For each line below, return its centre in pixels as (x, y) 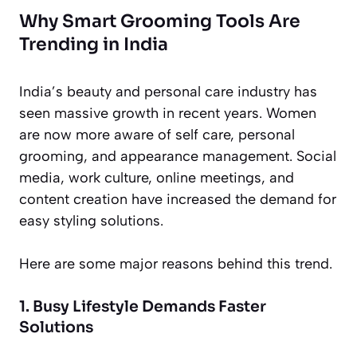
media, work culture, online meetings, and (157, 178)
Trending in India (94, 45)
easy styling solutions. (91, 221)
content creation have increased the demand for (178, 200)
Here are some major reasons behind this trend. (176, 264)
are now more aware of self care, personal (157, 135)
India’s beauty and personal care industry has (168, 92)
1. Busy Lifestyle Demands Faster (143, 307)
